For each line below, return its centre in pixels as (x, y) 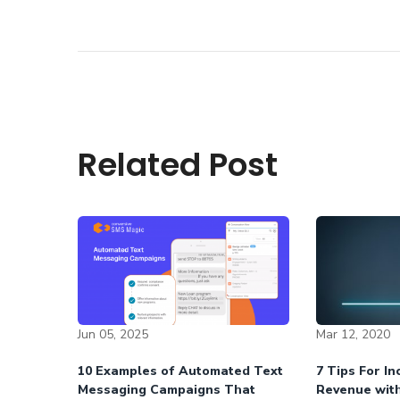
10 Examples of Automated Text (180, 371)
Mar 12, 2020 (353, 334)
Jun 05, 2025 (113, 334)
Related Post (178, 165)
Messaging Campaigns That (167, 389)
